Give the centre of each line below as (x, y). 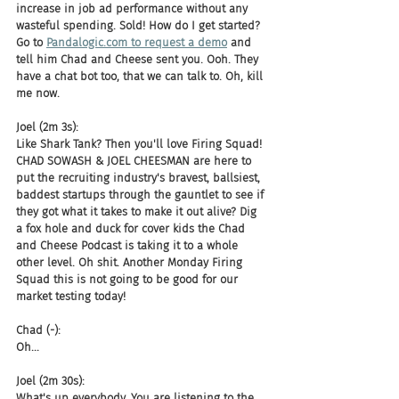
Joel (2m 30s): (50, 381)
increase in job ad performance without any (134, 8)
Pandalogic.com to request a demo (137, 42)
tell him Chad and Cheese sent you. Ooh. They (139, 59)
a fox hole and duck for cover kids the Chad (132, 228)
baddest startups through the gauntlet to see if (142, 195)
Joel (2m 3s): (47, 127)
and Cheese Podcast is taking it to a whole (129, 245)
